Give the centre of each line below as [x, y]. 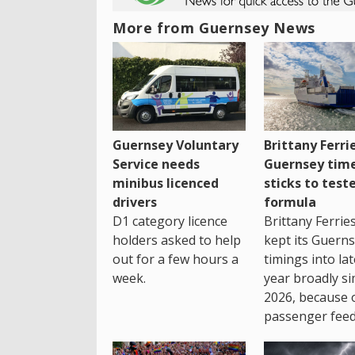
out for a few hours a [176, 260]
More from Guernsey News [214, 27]
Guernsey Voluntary [176, 145]
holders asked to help [177, 240]
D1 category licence [170, 221]
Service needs [156, 164]
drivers [135, 202]
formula [290, 202]
